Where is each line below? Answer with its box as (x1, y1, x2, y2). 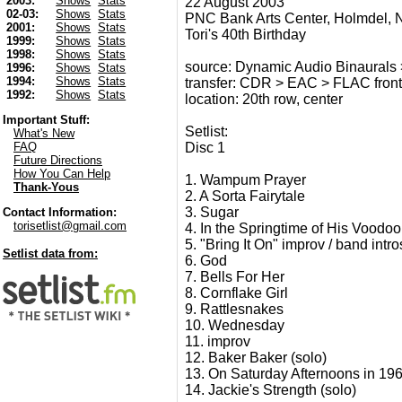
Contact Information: (3, 205, 117, 220)
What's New (13, 127, 74, 141)
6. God (184, 253, 227, 268)
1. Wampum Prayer (184, 172, 306, 188)
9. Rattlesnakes (184, 301, 284, 317)
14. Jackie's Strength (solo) (184, 382, 356, 398)
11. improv (184, 334, 250, 349)
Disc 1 (184, 140, 225, 155)
